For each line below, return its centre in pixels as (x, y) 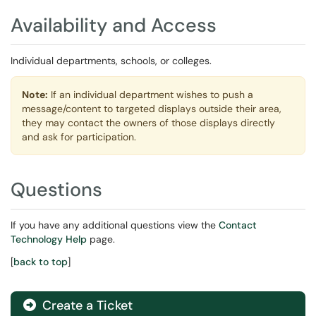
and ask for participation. (79, 137)
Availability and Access (114, 25)
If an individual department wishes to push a (151, 95)
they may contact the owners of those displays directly (148, 123)
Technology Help (49, 239)
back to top (41, 262)
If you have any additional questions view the (115, 225)
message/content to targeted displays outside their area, (152, 109)
